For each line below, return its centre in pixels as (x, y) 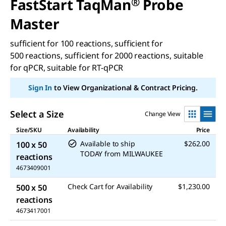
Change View (162, 114)
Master (35, 23)
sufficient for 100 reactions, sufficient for (87, 43)
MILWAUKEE (143, 153)
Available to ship (108, 143)
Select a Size (37, 114)
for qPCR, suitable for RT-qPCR (67, 67)
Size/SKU (29, 130)
